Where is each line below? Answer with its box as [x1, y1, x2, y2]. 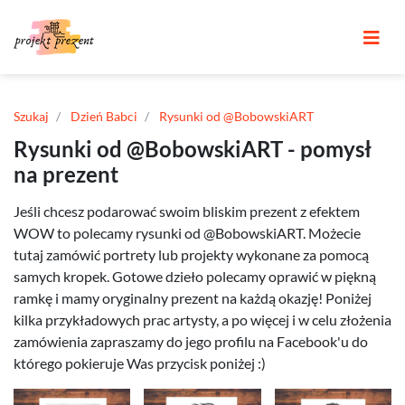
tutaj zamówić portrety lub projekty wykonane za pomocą [14, 246, 369, 263]
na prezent [14, 161, 118, 187]
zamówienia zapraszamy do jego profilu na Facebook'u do [14, 333, 368, 350]
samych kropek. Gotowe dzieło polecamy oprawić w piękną [14, 268, 376, 285]
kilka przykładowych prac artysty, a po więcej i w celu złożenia [14, 311, 391, 328]
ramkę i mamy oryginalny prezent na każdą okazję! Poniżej [14, 289, 372, 306]
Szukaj [14, 108, 49, 124]
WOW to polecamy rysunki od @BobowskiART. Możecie [14, 224, 361, 241]
